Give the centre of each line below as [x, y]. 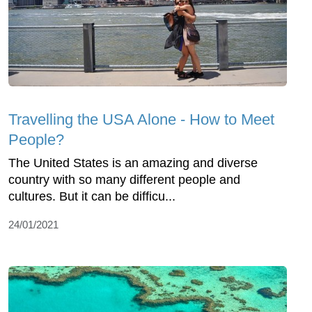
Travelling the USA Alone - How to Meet [141, 119]
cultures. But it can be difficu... [92, 196]
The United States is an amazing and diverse [133, 163]
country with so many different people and [124, 179]
